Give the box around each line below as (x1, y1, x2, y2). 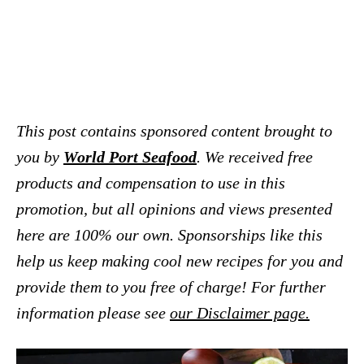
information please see (16, 304, 170, 323)
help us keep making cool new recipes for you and (16, 252, 343, 271)
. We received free (197, 148, 313, 167)
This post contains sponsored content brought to (16, 122, 332, 141)
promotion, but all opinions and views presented (16, 200, 332, 219)
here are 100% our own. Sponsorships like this (16, 226, 323, 245)
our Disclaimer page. (170, 304, 310, 323)
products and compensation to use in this (16, 174, 285, 193)
